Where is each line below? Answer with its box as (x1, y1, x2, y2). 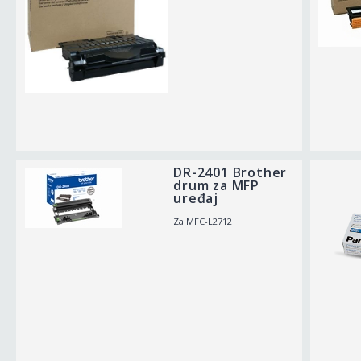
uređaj (173, 189, 218, 207)
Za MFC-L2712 (173, 214, 233, 227)
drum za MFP (173, 176, 259, 194)
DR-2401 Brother (173, 164, 288, 181)
